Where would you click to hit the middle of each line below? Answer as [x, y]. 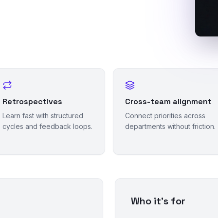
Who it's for [158, 201]
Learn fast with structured [43, 115]
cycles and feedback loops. [47, 126]
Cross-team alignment [168, 101]
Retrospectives [32, 101]
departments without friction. [170, 126]
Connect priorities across [165, 115]
